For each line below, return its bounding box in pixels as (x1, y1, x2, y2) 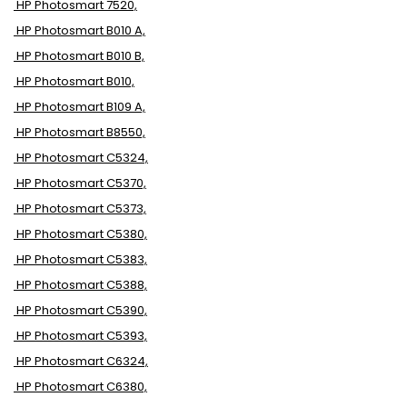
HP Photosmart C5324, (16, 149, 148, 166)
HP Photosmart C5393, (16, 327, 147, 344)
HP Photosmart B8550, (16, 124, 145, 141)
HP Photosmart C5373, (16, 200, 146, 217)
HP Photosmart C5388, (16, 276, 147, 293)
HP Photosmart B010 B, (16, 47, 144, 65)
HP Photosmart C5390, (16, 302, 147, 319)
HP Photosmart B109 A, (16, 98, 145, 115)
